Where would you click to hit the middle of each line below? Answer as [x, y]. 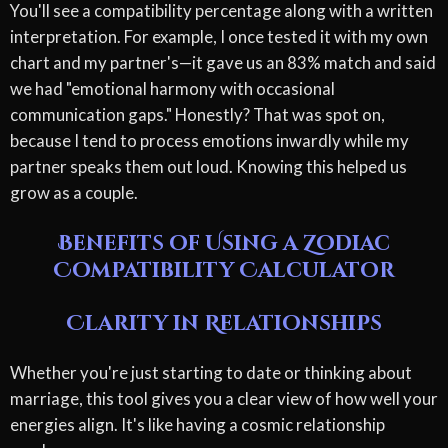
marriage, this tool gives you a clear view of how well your [224, 398]
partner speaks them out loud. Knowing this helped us [208, 166]
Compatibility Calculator [224, 270]
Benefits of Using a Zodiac [224, 243]
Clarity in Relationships [224, 323]
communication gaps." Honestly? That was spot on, [197, 114]
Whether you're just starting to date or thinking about [211, 372]
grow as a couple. [74, 192]
